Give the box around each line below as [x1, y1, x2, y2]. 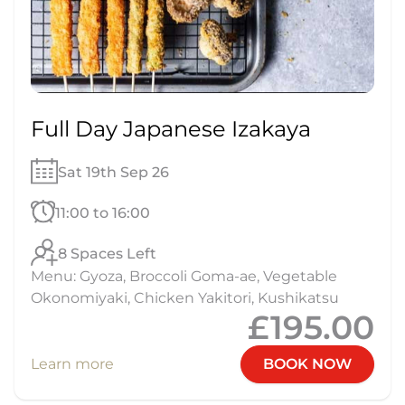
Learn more [31, 354, 114, 372]
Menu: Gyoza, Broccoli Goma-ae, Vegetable [31, 267, 337, 285]
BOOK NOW [263, 354, 352, 372]
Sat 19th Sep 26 [57, 164, 169, 182]
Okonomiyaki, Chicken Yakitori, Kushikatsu [31, 288, 339, 306]
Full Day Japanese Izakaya [31, 115, 311, 142]
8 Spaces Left [58, 244, 157, 262]
